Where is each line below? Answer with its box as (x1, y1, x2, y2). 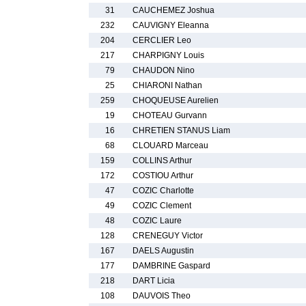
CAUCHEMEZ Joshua (133, 5, 214, 15)
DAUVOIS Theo (133, 291, 191, 301)
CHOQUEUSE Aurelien (133, 96, 219, 105)
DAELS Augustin (133, 246, 194, 255)
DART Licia (133, 276, 175, 286)
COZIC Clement (133, 201, 191, 210)
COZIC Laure (133, 216, 182, 225)
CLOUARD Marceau (133, 141, 208, 150)
